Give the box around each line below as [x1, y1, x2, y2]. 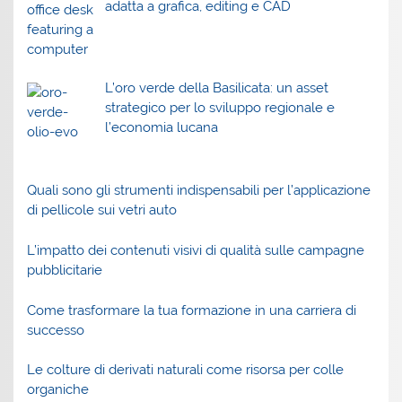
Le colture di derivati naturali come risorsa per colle [27, 362, 345, 379]
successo [27, 321, 85, 338]
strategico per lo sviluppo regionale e [104, 100, 335, 117]
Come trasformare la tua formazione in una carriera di [27, 301, 357, 319]
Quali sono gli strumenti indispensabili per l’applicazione [27, 182, 371, 199]
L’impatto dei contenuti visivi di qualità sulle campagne [27, 241, 365, 258]
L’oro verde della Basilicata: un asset [104, 80, 328, 97]
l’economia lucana [104, 119, 218, 136]
